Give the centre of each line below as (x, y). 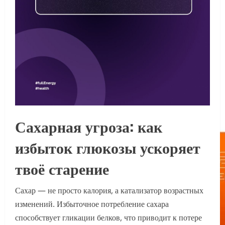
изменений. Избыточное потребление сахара (92, 204)
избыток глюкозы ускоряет (108, 147)
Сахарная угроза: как (89, 126)
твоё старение (62, 168)
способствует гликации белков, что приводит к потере (108, 218)
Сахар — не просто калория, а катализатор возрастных (109, 191)
